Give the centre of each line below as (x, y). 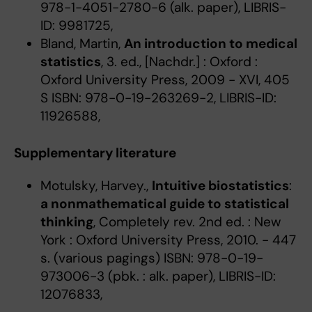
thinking (67, 222)
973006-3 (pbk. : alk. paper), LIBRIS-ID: (158, 276)
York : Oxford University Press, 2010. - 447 (168, 240)
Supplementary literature (95, 153)
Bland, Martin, (82, 43)
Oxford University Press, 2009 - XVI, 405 (165, 79)
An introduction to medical (210, 43)
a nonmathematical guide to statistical (164, 204)
